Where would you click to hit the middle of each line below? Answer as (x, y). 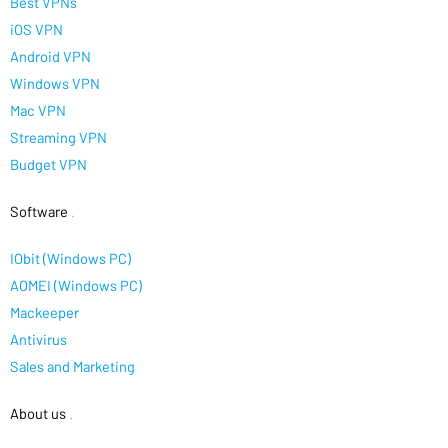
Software (39, 210)
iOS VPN (36, 28)
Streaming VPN (58, 136)
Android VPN (50, 55)
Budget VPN (48, 163)
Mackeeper (44, 311)
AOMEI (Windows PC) (76, 284)
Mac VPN (38, 109)
